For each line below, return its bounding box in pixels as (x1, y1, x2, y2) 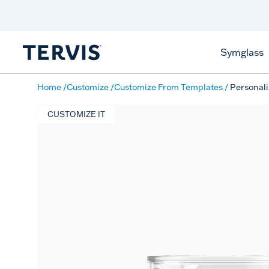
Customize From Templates (114, 82, 223, 92)
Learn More (88, 17, 128, 26)
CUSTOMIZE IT (47, 109, 105, 119)
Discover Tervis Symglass (46, 4, 170, 17)
